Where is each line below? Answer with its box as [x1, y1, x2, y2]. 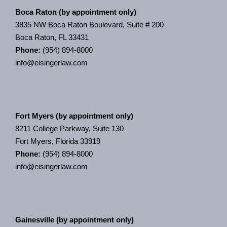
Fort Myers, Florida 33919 [15, 137, 100, 146]
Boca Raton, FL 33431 [15, 33, 89, 42]
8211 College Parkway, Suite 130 [15, 124, 124, 133]
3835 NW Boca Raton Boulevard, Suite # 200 [15, 20, 164, 29]
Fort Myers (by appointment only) [15, 111, 133, 121]
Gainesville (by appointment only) [15, 215, 134, 224]
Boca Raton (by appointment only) [15, 8, 136, 17]
